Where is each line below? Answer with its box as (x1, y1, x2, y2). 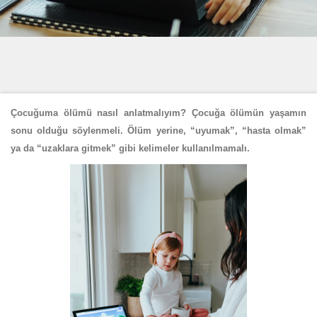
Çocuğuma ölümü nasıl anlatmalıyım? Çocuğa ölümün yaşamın (11, 108, 306, 118)
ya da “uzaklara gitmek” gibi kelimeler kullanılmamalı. (11, 143, 250, 154)
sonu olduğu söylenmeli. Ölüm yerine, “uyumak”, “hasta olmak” (11, 125, 306, 136)
